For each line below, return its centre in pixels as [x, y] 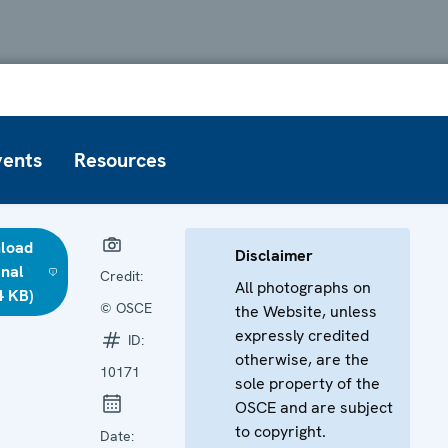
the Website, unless [306, 311]
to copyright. [280, 431]
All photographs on [303, 287]
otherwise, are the [302, 359]
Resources [120, 159]
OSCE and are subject [314, 407]
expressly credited [302, 335]
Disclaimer [274, 255]
